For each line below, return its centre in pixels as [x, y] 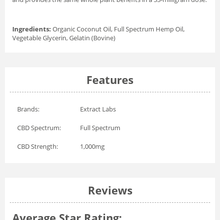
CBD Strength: [38, 146]
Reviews [110, 190]
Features [110, 79]
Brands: [28, 109]
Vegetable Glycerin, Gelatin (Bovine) [64, 38]
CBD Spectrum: [39, 127]
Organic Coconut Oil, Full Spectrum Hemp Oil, [118, 29]
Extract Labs [98, 109]
